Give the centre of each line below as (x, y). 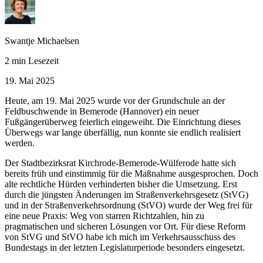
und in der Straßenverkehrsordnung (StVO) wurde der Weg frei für (129, 205)
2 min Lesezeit (32, 60)
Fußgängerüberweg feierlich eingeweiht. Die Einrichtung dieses (123, 122)
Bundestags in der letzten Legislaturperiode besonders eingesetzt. (125, 247)
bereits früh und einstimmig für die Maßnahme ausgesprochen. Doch (131, 173)
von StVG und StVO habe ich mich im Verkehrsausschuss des (120, 237)
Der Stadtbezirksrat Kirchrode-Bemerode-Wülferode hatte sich (120, 163)
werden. (20, 143)
